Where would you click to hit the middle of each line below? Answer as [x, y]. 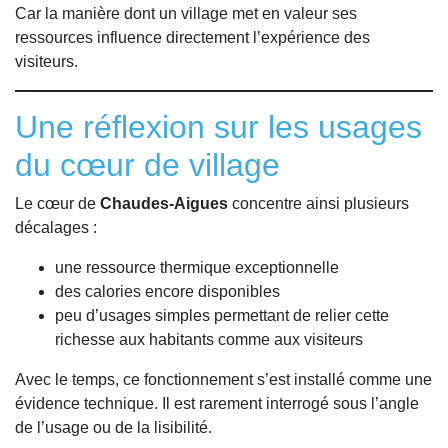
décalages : [56, 227]
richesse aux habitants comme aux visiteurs [209, 339]
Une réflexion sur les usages [218, 126]
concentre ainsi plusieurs [318, 203]
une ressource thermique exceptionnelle [197, 267]
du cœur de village [147, 164]
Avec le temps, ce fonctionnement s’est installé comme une [223, 379]
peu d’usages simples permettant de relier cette [222, 315]
